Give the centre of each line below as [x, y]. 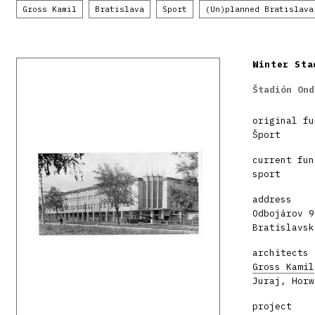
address [272, 199]
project [272, 306]
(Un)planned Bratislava [259, 9]
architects [281, 252]
